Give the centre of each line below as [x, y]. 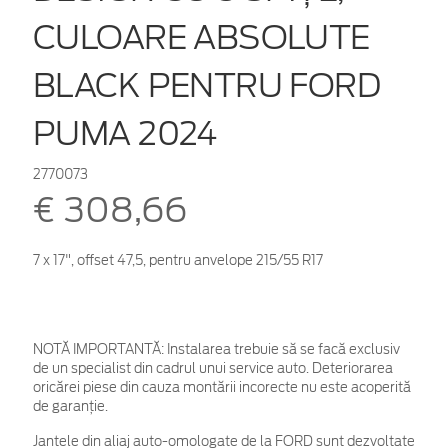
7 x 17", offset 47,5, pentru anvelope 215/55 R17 [178, 260]
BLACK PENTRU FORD [207, 85]
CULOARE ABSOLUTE [201, 37]
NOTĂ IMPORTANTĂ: [98, 349]
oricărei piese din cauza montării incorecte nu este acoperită [222, 387]
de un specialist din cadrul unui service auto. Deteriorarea [213, 368]
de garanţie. [70, 406]
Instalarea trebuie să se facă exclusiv [282, 349]
